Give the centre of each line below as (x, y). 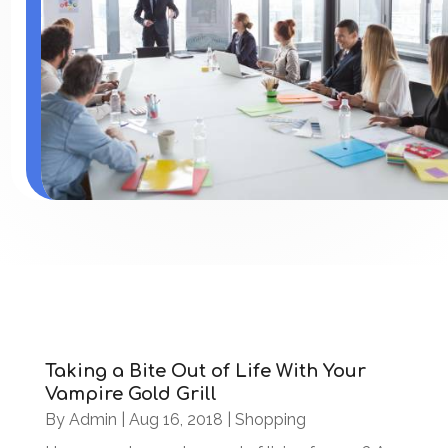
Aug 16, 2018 (175, 419)
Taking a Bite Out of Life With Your (205, 371)
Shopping (270, 419)
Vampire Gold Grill (130, 394)
